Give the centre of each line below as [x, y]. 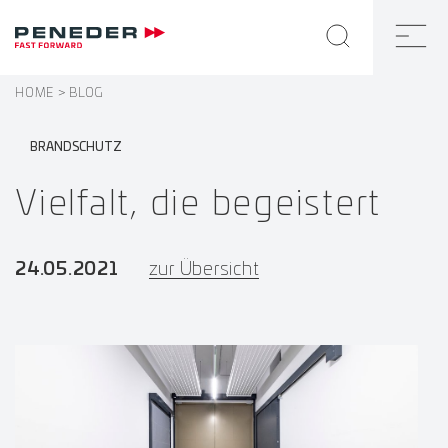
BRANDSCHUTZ [76, 146]
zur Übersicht [204, 270]
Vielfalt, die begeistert [198, 204]
